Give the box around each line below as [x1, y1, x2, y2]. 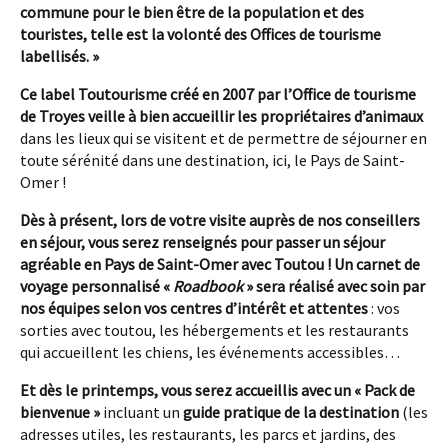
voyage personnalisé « [20, 276, 173, 297]
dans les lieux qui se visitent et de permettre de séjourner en [20, 128, 427, 149]
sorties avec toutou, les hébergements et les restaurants [20, 320, 409, 341]
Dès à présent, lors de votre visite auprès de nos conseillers [20, 210, 420, 231]
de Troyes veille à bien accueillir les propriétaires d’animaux [20, 106, 423, 127]
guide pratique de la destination [183, 402, 399, 423]
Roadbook [173, 276, 243, 297]
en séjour [20, 232, 81, 253]
